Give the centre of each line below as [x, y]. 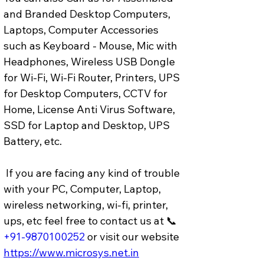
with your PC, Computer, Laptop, [83, 189]
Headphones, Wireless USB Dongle [90, 61]
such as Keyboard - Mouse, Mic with [92, 45]
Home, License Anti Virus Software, [90, 109]
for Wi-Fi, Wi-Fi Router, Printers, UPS [93, 77]
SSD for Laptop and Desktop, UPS [88, 125]
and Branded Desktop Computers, [88, 14]
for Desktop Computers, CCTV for [87, 93]
